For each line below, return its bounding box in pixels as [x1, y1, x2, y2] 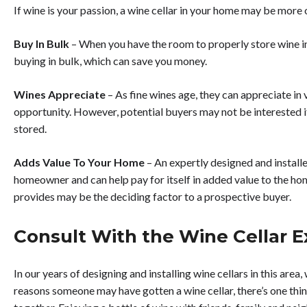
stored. [14, 121, 49, 135]
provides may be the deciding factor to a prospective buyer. [14, 189, 293, 203]
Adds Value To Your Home [14, 155, 147, 169]
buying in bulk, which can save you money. [14, 53, 209, 67]
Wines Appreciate [14, 87, 108, 101]
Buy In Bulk [14, 36, 71, 50]
